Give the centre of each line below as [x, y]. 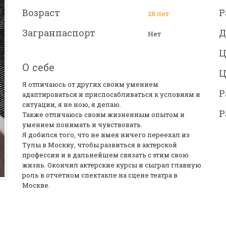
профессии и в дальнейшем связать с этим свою [105, 155]
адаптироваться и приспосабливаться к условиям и [111, 94]
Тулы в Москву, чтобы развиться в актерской [100, 145]
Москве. [36, 185]
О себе [38, 67]
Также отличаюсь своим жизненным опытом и [103, 115]
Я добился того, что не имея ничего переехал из [106, 135]
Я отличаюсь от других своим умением [90, 84]
